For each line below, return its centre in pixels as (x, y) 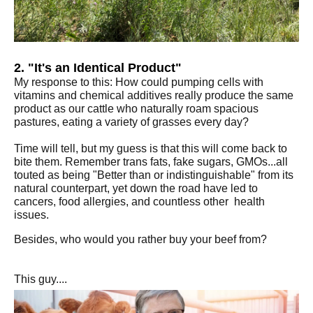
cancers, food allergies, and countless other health (139, 202)
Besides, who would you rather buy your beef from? (140, 239)
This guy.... (41, 279)
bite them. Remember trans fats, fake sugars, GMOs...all (151, 162)
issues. (33, 215)
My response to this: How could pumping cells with (139, 82)
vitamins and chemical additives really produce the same (154, 95)
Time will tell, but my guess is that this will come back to (151, 148)
